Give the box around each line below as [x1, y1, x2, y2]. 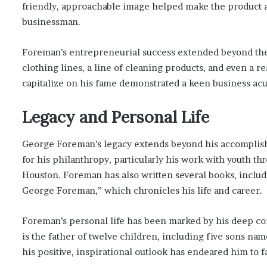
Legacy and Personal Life [22, 107, 209, 128]
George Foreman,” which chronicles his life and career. [22, 184, 262, 196]
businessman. [22, 16, 80, 28]
